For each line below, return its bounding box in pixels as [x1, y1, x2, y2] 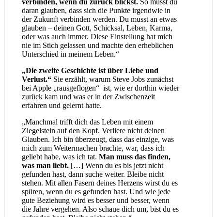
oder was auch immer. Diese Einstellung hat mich [22, 32, 173, 41]
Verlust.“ [22, 75, 54, 84]
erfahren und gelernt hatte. [22, 101, 102, 110]
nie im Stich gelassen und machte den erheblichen [22, 41, 174, 50]
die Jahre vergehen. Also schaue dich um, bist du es [22, 205, 179, 214]
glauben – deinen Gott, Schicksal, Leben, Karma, [22, 24, 173, 32]
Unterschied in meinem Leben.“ [22, 50, 120, 59]
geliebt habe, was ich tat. [22, 153, 99, 161]
